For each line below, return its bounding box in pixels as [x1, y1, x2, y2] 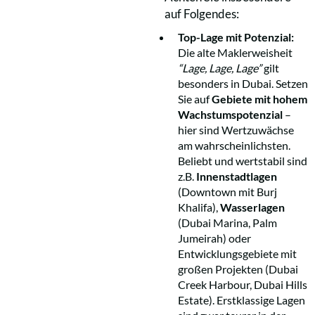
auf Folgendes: [165, 6, 239, 21]
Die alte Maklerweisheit [178, 45, 292, 59]
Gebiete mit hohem [212, 91, 307, 105]
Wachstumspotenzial [178, 107, 283, 121]
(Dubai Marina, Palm [178, 215, 277, 229]
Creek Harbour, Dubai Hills [178, 277, 307, 291]
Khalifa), [178, 200, 220, 214]
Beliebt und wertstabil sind [178, 153, 307, 167]
